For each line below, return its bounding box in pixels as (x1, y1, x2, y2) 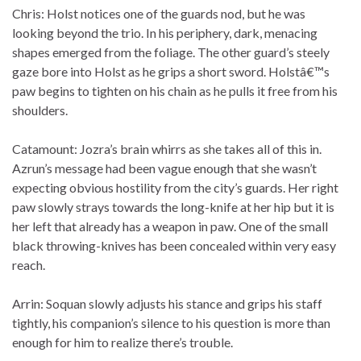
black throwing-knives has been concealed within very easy (12, 238, 336, 254)
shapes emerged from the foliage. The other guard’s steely (12, 44, 330, 60)
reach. (12, 257, 45, 273)
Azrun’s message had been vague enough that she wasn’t (12, 160, 317, 176)
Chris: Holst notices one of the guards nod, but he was (12, 6, 305, 22)
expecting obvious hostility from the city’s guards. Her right (12, 180, 338, 196)
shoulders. (12, 102, 68, 118)
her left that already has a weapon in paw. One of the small (12, 218, 328, 234)
